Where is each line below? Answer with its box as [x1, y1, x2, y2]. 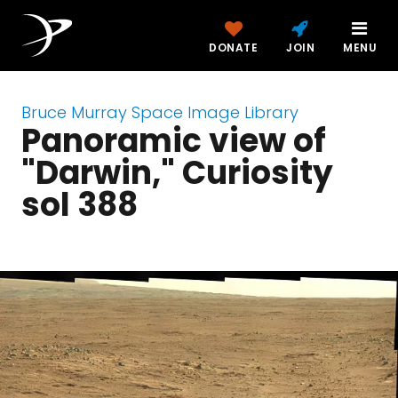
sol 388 [21, 182, 138, 227]
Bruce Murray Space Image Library [21, 101, 298, 123]
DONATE [209, 40, 258, 55]
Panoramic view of [21, 118, 326, 163]
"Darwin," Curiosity [21, 150, 333, 195]
